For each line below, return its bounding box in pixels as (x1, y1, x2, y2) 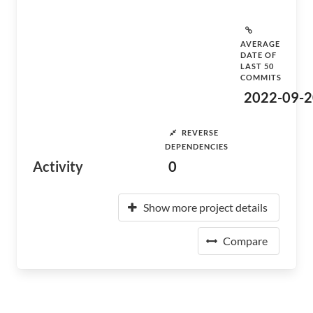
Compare (223, 234, 268, 247)
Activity (33, 158, 83, 175)
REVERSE (182, 127, 219, 137)
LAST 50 (240, 61, 274, 71)
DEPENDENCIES (165, 142, 228, 151)
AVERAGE (240, 39, 280, 48)
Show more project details (143, 201, 268, 214)
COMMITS (240, 73, 282, 82)
